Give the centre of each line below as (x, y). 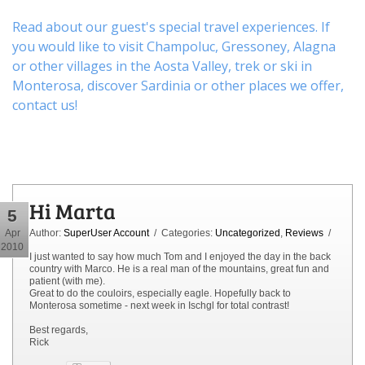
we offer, (315, 85)
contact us (44, 105)
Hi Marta (73, 210)
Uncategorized (248, 233)
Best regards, (59, 330)
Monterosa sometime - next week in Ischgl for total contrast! (159, 305)
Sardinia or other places (214, 85)
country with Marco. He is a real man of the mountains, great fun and (179, 268)
